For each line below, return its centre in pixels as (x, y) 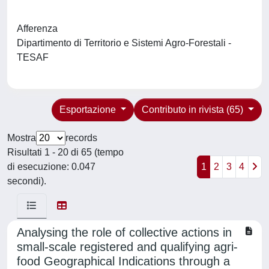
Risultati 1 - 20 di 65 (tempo (65, 152)
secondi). (27, 181)
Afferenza (37, 29)
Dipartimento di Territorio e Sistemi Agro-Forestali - (124, 43)
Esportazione (89, 110)
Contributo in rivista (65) (194, 110)
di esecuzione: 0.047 (51, 167)
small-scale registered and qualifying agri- (127, 247)
